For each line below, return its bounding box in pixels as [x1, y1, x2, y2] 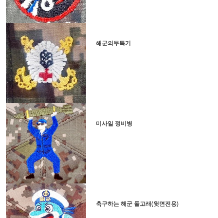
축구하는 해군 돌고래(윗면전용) [95, 199, 179, 208]
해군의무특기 [95, 38, 131, 48]
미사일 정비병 [95, 118, 132, 127]
